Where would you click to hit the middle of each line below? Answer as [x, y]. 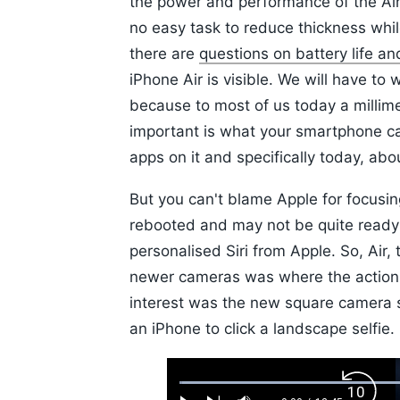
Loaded [202, 388]
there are [164, 54]
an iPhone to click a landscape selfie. [262, 329]
